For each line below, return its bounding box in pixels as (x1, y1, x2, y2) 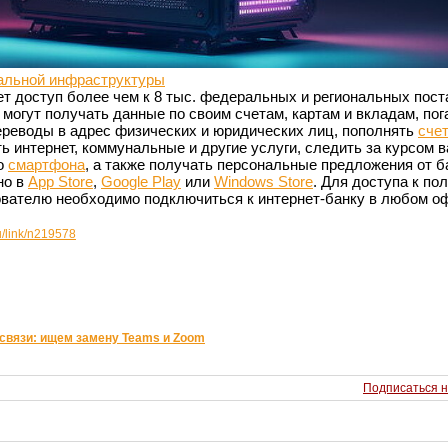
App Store (28, 172, 93, 190)
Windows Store (214, 172, 313, 190)
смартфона (8, 155, 85, 173)
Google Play (101, 172, 181, 190)
